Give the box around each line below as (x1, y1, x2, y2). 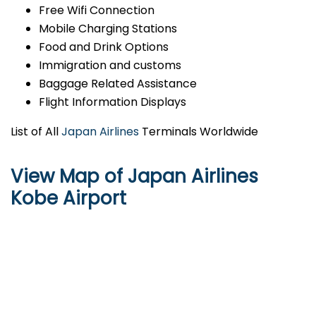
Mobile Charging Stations (39, 20, 177, 37)
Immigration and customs (39, 57, 181, 74)
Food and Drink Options (39, 39, 169, 56)
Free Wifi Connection (39, 2, 154, 19)
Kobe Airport (11, 186, 126, 212)
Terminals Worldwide (139, 123, 258, 140)
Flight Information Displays (39, 94, 186, 111)
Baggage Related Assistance (39, 75, 197, 92)
